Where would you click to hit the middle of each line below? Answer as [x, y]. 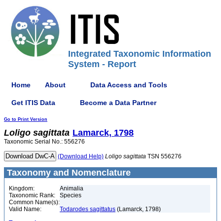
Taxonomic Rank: [32, 195]
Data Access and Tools [129, 85]
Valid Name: [25, 209]
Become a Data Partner [118, 102]
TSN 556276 [164, 156]
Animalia [72, 188]
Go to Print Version [26, 119]
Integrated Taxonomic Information [140, 54]
